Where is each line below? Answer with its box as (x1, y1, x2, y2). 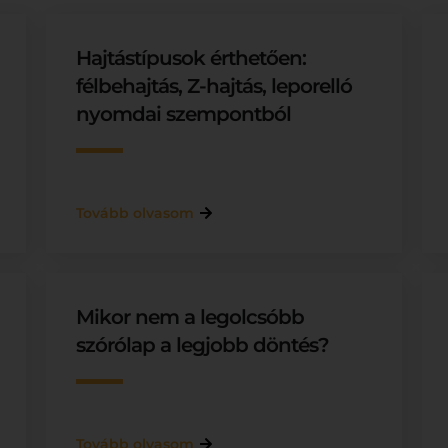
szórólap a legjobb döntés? (75, 333, 329, 357)
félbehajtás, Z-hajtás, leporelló (75, 74, 352, 98)
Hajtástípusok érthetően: (75, 46, 306, 70)
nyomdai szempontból (75, 102, 291, 126)
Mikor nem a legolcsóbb (75, 305, 304, 329)
